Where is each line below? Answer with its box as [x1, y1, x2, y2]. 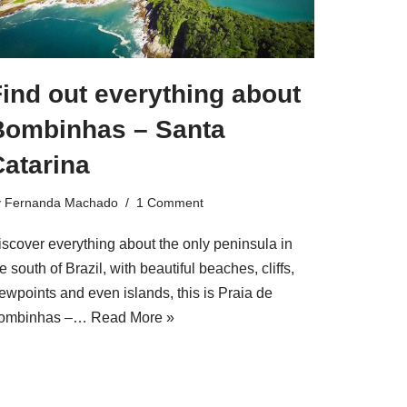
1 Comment [136, 195, 203, 211]
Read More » [91, 310, 174, 326]
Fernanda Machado [5, 195, 118, 211]
